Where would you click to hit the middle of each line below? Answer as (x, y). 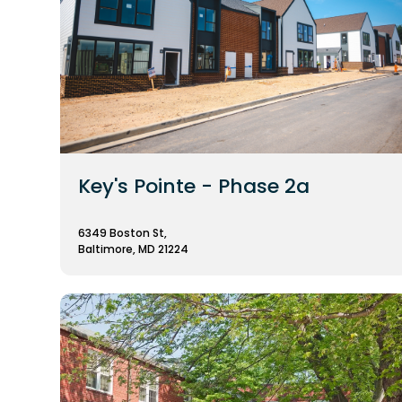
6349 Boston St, (122, 232)
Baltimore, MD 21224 (133, 249)
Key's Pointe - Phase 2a (194, 186)
